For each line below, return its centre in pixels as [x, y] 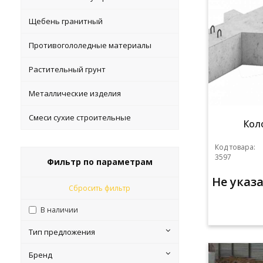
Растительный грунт [68, 69]
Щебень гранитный [66, 21]
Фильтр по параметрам [100, 162]
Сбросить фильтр [100, 188]
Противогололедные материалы [90, 45]
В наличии [60, 210]
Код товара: [235, 147]
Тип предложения [62, 232]
